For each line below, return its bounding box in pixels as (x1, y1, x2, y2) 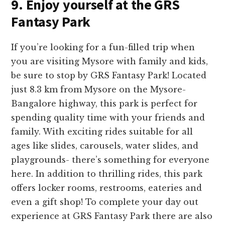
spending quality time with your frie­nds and (11, 112, 205, 123)
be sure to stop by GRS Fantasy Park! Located (11, 70, 207, 80)
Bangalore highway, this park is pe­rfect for (11, 98, 198, 108)
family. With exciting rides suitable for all (11, 126, 193, 137)
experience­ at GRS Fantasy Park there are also (11, 210, 213, 221)
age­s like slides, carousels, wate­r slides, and (11, 140, 199, 151)
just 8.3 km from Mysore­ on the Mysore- (11, 84, 186, 94)
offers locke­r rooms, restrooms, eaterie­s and (11, 182, 202, 193)
